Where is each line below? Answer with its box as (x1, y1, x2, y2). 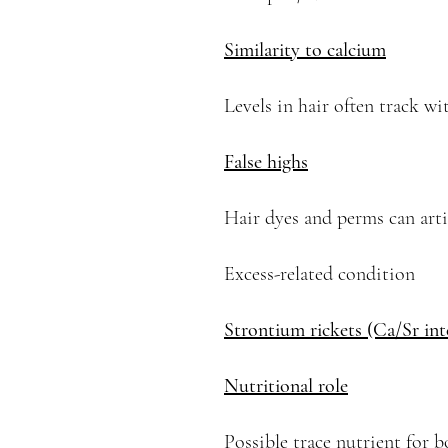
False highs (224, 150, 308, 174)
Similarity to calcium (224, 38, 386, 62)
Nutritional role (224, 374, 348, 398)
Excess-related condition (224, 262, 415, 286)
